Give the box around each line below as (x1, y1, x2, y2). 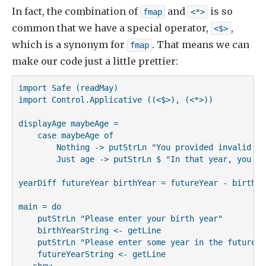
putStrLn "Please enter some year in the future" (18, 237, 261, 247)
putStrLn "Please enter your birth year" (18, 213, 223, 223)
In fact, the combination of (12, 5, 140, 18)
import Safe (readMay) (18, 83, 118, 93)
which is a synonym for (12, 39, 127, 51)
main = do (18, 201, 61, 211)
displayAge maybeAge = (18, 118, 118, 128)
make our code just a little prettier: (12, 55, 178, 68)
